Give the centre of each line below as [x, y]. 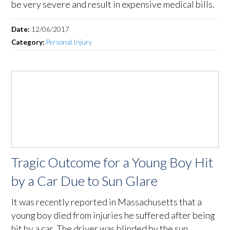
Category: [29, 42]
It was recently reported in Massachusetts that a [107, 202]
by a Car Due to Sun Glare [85, 181]
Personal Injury [70, 42]
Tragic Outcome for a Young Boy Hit [112, 162]
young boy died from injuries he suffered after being [113, 215]
